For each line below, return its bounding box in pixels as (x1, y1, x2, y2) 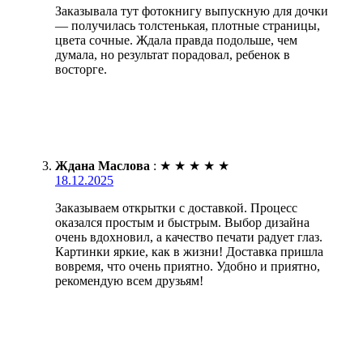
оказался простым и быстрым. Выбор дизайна (55, 216, 310, 230)
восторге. (55, 62, 107, 77)
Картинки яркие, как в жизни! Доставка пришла (55, 245, 323, 259)
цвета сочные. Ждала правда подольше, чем (55, 33, 297, 48)
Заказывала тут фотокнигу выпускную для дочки (55, 4, 328, 19)
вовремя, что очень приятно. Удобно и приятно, (55, 259, 320, 274)
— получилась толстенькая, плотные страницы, (55, 19, 320, 33)
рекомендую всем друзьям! (55, 274, 203, 288)
